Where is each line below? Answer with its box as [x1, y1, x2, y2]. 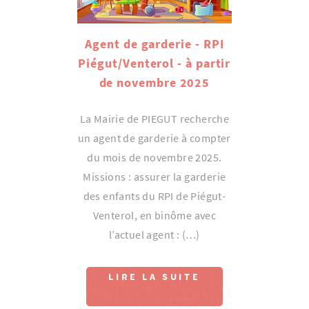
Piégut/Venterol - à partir [78, 54, 231, 71]
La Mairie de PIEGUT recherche [79, 111, 230, 126]
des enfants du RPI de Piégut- [83, 188, 226, 203]
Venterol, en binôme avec [92, 208, 217, 222]
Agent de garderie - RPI [85, 35, 224, 52]
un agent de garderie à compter [77, 130, 231, 145]
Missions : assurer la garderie [83, 169, 226, 183]
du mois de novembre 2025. [87, 150, 222, 164]
